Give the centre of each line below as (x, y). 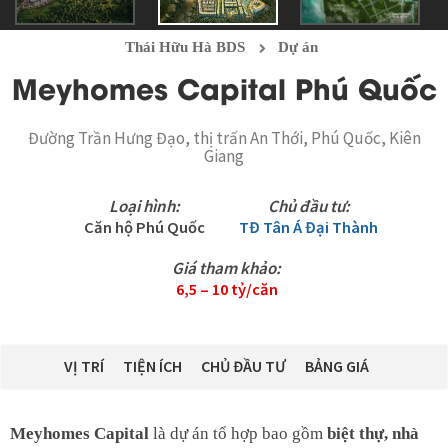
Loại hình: (144, 205)
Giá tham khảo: (226, 267)
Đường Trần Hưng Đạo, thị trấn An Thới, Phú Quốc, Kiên (224, 137)
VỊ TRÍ (84, 365)
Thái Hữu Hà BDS (185, 46)
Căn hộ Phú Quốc (144, 227)
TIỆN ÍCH (152, 365)
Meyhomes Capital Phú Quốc (224, 86)
